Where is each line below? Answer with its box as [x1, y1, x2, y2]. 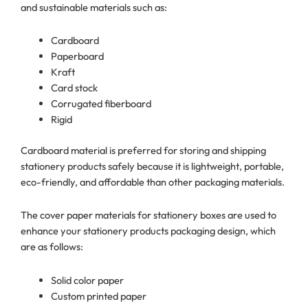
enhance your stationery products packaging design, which [21, 224, 276, 238]
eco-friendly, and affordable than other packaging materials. [21, 175, 285, 188]
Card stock [50, 81, 100, 95]
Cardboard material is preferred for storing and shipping [21, 143, 266, 157]
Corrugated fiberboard [50, 97, 153, 111]
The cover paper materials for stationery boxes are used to [21, 208, 276, 222]
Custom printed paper [50, 289, 146, 302]
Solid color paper [50, 274, 124, 287]
